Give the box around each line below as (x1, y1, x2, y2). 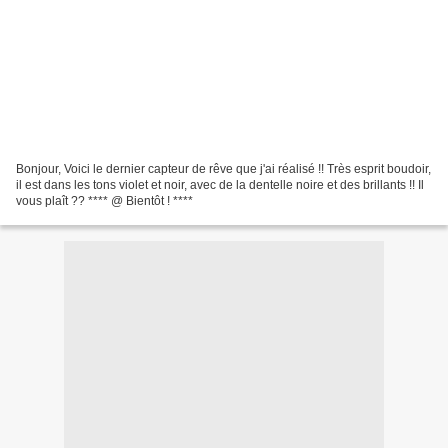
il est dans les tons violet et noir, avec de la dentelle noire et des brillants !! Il (16, 177, 424, 192)
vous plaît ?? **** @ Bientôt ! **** (16, 193, 193, 208)
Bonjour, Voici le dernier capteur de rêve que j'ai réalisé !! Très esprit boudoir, (16, 161, 431, 176)
